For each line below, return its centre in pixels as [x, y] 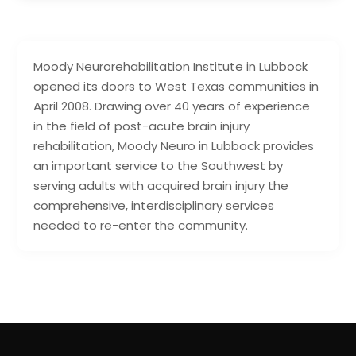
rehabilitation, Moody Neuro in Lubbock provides [174, 145]
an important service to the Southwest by [159, 165]
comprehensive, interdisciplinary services [154, 205]
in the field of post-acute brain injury [142, 126]
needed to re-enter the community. [141, 225]
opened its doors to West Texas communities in [176, 86]
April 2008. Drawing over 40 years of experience [172, 106]
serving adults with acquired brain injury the [161, 185]
